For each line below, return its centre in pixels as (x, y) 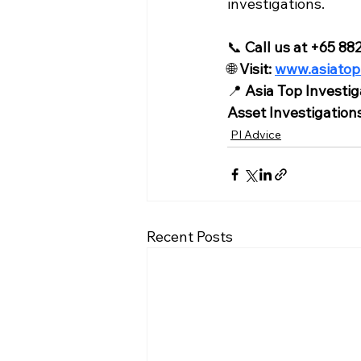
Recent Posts (190, 237)
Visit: (257, 69)
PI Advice (256, 135)
